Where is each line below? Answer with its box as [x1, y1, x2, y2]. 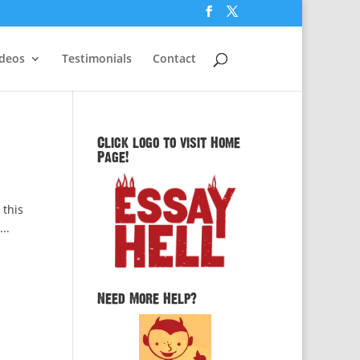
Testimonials [62, 50, 132, 66]
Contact [153, 50, 196, 66]
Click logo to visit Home [96, 136, 240, 150]
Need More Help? [96, 292, 197, 306]
